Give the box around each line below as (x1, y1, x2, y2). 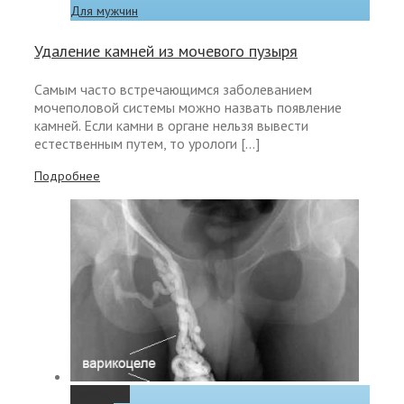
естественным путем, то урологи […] (34, 134, 260, 153)
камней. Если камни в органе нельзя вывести (34, 116, 308, 135)
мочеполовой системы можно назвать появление (34, 98, 342, 117)
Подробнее (34, 168, 100, 185)
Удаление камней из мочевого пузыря (34, 40, 298, 61)
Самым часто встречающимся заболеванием (34, 80, 312, 99)
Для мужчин (70, 2, 138, 19)
